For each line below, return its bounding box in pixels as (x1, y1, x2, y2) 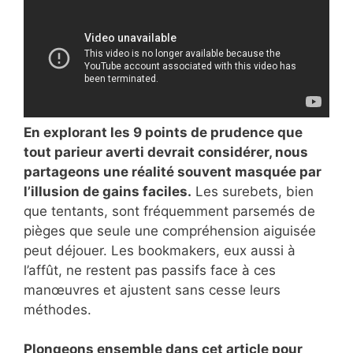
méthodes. (24, 301, 91, 318)
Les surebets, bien (191, 183, 314, 199)
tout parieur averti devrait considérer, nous (24, 143, 308, 160)
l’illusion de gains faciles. (24, 183, 191, 199)
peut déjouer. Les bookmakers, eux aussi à (24, 242, 295, 258)
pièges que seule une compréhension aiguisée (24, 222, 316, 239)
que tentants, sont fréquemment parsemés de (24, 203, 315, 219)
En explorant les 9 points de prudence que (24, 124, 303, 140)
